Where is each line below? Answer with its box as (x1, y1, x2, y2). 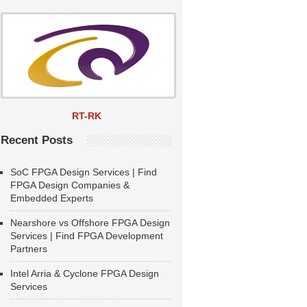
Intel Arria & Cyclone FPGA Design (10, 268, 159, 279)
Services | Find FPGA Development (10, 230, 163, 241)
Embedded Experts (10, 193, 93, 204)
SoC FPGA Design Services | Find (10, 167, 157, 177)
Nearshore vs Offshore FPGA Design (10, 217, 170, 228)
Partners (10, 243, 47, 254)
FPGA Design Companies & (10, 180, 130, 191)
